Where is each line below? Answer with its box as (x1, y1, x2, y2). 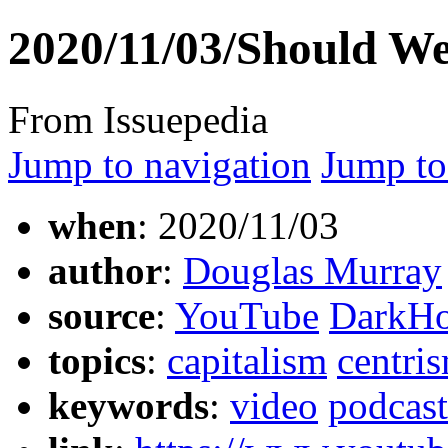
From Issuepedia (8, 97, 268, 141)
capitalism (167, 338, 327, 382)
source (48, 293, 155, 337)
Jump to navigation (8, 142, 311, 186)
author (48, 248, 162, 292)
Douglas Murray (183, 248, 442, 292)
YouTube (175, 293, 319, 337)
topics (48, 338, 146, 382)
